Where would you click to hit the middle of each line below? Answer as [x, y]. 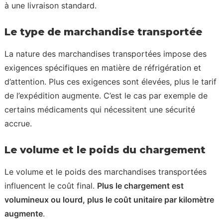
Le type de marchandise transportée [103, 32]
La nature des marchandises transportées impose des [106, 54]
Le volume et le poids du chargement [105, 150]
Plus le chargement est [140, 186]
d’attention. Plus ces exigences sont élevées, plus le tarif [111, 82]
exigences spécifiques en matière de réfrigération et [103, 68]
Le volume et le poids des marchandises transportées [106, 172]
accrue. [18, 123]
